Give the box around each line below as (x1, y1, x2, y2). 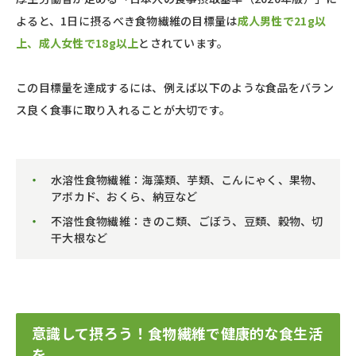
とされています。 (138, 34, 229, 51)
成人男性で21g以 (237, 12, 327, 29)
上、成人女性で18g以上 (16, 34, 139, 51)
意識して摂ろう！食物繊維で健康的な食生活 (32, 322, 323, 343)
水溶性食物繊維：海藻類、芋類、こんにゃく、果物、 (51, 171, 323, 188)
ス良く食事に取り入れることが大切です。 (16, 101, 231, 118)
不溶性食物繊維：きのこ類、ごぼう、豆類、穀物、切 (51, 212, 323, 229)
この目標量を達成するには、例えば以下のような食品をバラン (16, 79, 334, 95)
